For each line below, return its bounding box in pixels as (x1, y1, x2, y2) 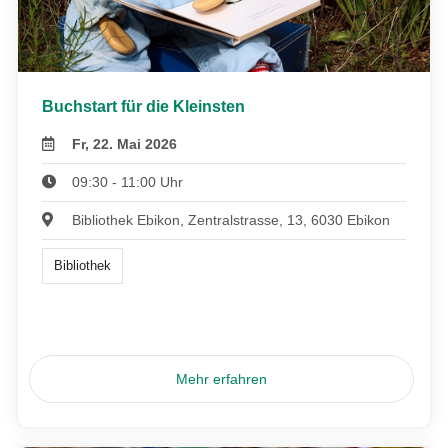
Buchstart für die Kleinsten (42, 97, 245, 115)
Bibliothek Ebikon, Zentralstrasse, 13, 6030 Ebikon (72, 211, 391, 228)
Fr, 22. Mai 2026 (72, 135, 178, 152)
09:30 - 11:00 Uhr (72, 173, 184, 190)
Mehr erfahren (176, 371, 268, 388)
